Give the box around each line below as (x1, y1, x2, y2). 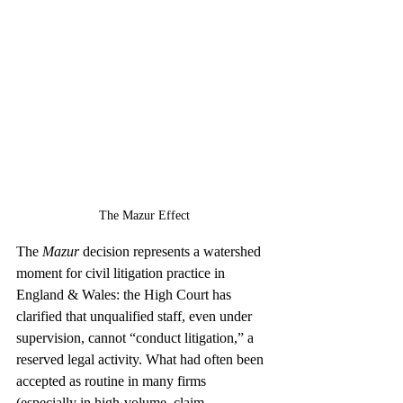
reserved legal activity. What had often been (16, 351, 267, 367)
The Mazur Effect (98, 208, 190, 222)
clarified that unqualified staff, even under (16, 308, 255, 324)
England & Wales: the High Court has (16, 286, 235, 302)
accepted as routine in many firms (16, 372, 210, 389)
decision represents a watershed (79, 243, 264, 259)
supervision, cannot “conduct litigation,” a (16, 329, 257, 345)
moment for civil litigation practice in (16, 264, 228, 281)
